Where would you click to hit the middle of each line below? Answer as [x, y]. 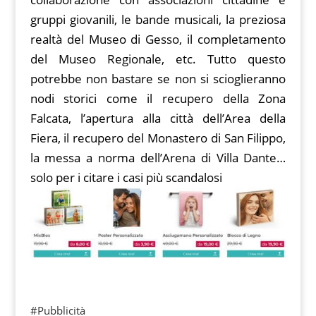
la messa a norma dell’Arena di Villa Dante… [158, 158]
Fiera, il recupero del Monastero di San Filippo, [158, 138]
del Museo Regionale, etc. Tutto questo [158, 59]
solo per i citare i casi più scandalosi [126, 178]
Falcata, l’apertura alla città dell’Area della [158, 119]
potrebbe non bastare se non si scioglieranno [158, 79]
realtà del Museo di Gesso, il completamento [158, 39]
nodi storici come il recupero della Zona [158, 99]
